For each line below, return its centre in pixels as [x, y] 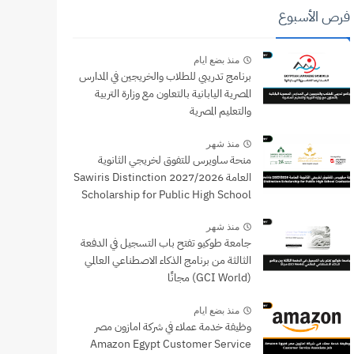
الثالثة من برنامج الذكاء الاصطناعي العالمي [168, 261]
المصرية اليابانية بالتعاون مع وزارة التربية [173, 94]
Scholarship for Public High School [166, 194]
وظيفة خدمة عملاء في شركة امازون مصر [173, 326]
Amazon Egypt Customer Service [171, 344]
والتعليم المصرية [220, 111]
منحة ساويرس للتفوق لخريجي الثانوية [175, 160]
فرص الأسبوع [314, 16]
